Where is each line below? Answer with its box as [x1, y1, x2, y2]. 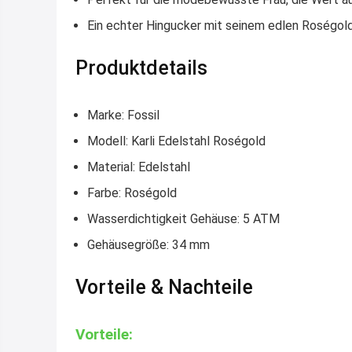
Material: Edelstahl [87, 159, 190, 174]
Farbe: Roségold [87, 185, 177, 200]
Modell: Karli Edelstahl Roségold [87, 133, 266, 148]
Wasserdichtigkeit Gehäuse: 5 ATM [87, 211, 280, 226]
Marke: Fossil [87, 107, 159, 123]
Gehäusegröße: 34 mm [87, 236, 210, 252]
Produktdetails [75, 56, 207, 79]
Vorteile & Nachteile [75, 275, 253, 299]
